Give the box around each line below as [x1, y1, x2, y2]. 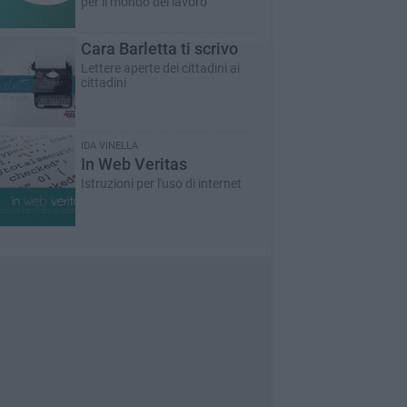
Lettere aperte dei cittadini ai [80, 61, 240, 75]
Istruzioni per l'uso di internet [80, 176, 242, 191]
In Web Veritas [80, 154, 187, 174]
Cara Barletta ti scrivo [80, 39, 238, 58]
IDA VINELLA [80, 140, 138, 152]
